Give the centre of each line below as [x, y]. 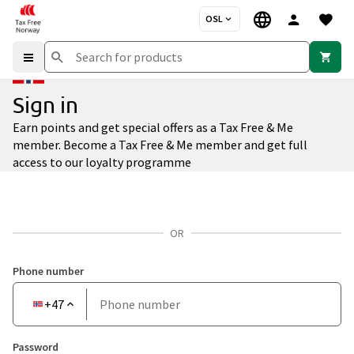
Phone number [48, 271]
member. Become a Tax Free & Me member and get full [160, 145]
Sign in [45, 105]
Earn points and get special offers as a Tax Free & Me [153, 127]
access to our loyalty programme [102, 162]
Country [53, 296]
